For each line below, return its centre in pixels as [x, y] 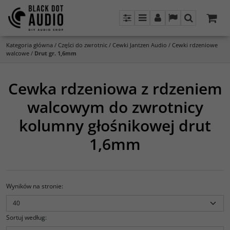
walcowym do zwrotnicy [115, 107]
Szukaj [201, 24]
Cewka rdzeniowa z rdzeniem [115, 89]
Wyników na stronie [34, 186]
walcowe [18, 53]
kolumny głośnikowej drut [115, 126]
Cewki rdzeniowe [195, 45]
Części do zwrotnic [83, 45]
